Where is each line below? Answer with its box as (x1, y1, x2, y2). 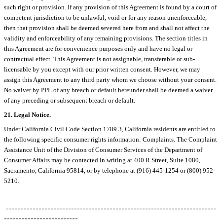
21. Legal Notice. (4, 110, 51, 118)
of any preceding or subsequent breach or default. (4, 96, 137, 104)
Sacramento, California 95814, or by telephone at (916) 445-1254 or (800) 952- (4, 166, 215, 174)
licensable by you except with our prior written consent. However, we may (4, 65, 200, 73)
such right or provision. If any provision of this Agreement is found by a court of (4, 3, 217, 11)
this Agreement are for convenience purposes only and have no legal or (4, 44, 192, 52)
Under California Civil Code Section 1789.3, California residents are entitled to (4, 125, 216, 133)
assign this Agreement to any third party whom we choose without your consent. (4, 75, 217, 83)
